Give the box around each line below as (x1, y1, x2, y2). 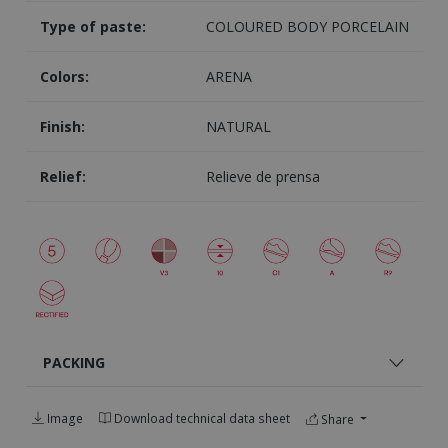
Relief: (39, 167, 86, 187)
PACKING (43, 353, 105, 372)
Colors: (39, 67, 89, 87)
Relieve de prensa (205, 167, 320, 187)
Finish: (39, 117, 85, 137)
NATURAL (205, 117, 271, 137)
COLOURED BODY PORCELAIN (205, 17, 409, 37)
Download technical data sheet (110, 410, 290, 427)
